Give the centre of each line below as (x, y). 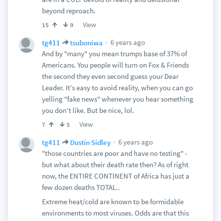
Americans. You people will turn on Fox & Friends (115, 65)
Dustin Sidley (90, 142)
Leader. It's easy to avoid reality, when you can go (117, 88)
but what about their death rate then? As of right (115, 165)
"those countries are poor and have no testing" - (114, 153)
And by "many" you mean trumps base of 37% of (114, 54)
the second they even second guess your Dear (110, 76)
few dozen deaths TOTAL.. (81, 187)
